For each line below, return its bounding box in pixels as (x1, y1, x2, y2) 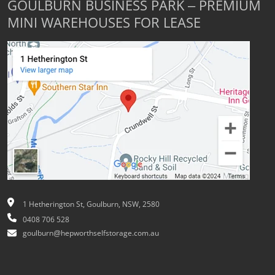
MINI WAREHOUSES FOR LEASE (7, 15, 201, 31)
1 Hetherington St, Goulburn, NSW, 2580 (23, 201, 160, 209)
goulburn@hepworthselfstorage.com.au (23, 230, 159, 238)
